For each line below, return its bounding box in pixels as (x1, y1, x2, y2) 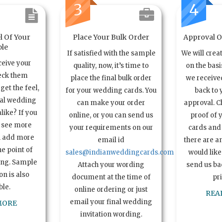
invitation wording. (80, 210, 142, 219)
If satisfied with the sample (66, 49, 156, 58)
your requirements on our (69, 123, 153, 132)
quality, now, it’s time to (73, 61, 149, 70)
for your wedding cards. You (65, 86, 157, 95)
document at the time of (71, 173, 151, 182)
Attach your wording (78, 161, 144, 169)
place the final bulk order (70, 74, 152, 83)
